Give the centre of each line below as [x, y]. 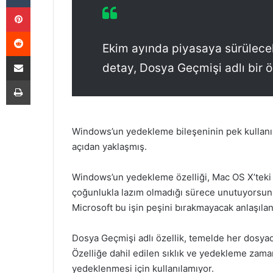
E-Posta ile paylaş [42, 55]
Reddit [42, 31]
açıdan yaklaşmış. [109, 147]
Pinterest [47, 7]
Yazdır [41, 80]
